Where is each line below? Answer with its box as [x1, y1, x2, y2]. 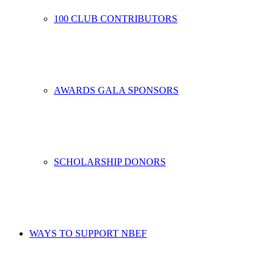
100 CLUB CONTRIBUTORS [54, 13, 177, 24]
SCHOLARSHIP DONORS [54, 157, 166, 168]
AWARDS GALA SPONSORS [54, 85, 179, 96]
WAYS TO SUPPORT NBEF [29, 228, 147, 239]
